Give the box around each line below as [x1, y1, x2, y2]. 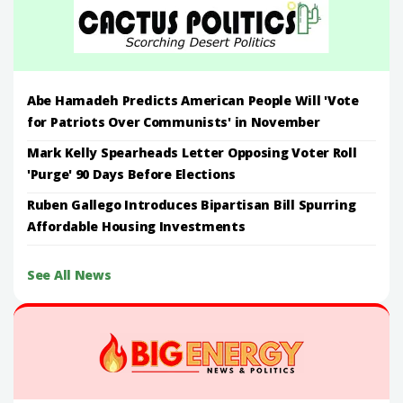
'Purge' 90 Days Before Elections [27, 165, 237, 183]
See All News [27, 265, 112, 283]
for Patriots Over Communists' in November [27, 112, 320, 130]
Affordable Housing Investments [27, 217, 246, 235]
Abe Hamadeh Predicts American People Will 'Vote [27, 91, 359, 109]
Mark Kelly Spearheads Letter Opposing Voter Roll [27, 143, 357, 161]
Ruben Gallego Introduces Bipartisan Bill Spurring [27, 195, 356, 213]
